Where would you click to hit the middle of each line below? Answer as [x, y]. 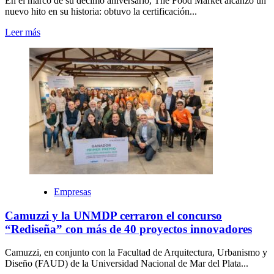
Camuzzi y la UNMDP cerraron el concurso [113, 215]
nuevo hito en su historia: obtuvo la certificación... [101, 11]
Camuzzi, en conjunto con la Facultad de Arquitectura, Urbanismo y [136, 253]
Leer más [23, 32]
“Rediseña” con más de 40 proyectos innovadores [128, 229]
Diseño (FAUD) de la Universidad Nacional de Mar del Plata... [127, 264]
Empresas [72, 191]
